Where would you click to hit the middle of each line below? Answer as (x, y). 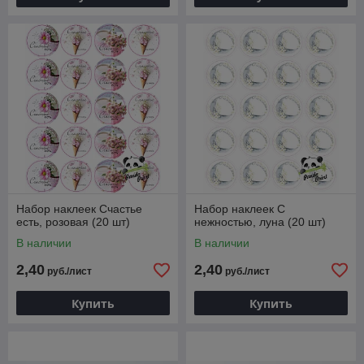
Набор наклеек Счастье (79, 209)
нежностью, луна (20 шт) (260, 222)
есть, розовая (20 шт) (73, 222)
